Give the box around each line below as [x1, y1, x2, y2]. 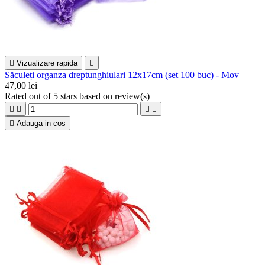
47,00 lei [5, 80, 37, 91]
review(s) [115, 91, 150, 102]
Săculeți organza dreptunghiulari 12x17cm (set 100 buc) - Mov [5, 70, 239, 80]
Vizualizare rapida [17, 59, 77, 68]
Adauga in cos [17, 119, 66, 128]
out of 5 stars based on [29, 91, 115, 102]
